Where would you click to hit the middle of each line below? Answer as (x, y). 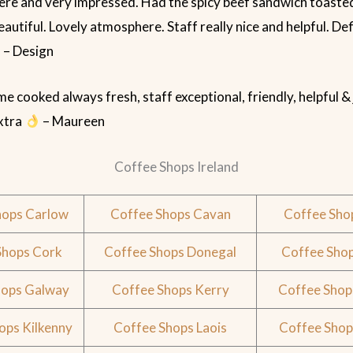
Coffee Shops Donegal (171, 252)
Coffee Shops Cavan (170, 214)
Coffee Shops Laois (171, 328)
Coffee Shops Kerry (170, 290)
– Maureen (72, 121)
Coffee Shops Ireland (176, 167)
